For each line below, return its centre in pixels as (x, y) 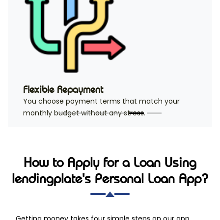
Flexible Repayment (63, 90)
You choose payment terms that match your (101, 101)
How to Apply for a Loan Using (110, 163)
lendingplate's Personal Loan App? (110, 179)
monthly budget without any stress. (84, 113)
